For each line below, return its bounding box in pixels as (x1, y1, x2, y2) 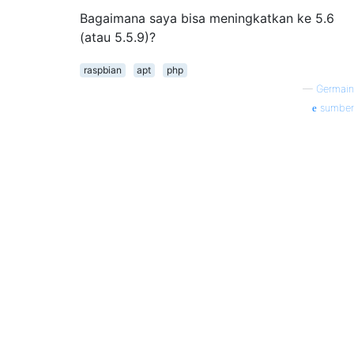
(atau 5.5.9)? (80, 28, 156, 45)
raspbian (83, 63, 122, 76)
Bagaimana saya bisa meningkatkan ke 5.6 (80, 9, 334, 26)
